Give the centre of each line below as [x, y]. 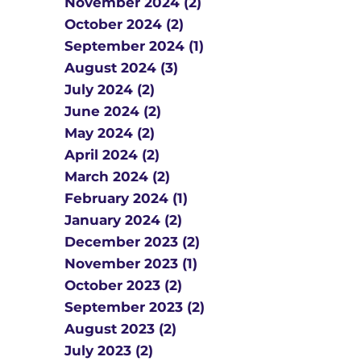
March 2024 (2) [117, 176]
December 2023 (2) [132, 242]
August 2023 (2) [120, 329]
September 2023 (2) [135, 307]
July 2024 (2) [110, 89]
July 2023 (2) [109, 351]
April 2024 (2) [112, 155]
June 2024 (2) [113, 111]
